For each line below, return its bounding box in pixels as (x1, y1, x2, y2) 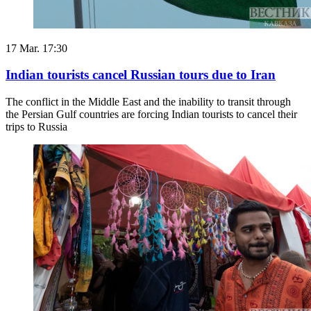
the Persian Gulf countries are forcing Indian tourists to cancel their (6, 108, 297, 120)
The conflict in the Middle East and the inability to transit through (6, 95, 291, 108)
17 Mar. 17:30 (6, 42, 67, 54)
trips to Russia (6, 120, 67, 133)
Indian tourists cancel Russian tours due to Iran (6, 67, 276, 83)
